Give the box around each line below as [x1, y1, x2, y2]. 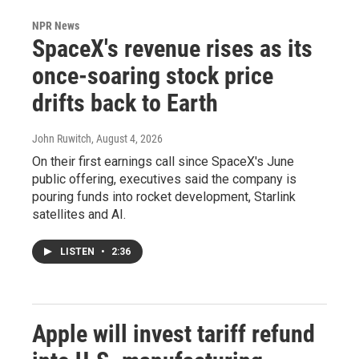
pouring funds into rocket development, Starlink [32, 188, 296, 204]
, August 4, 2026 [91, 131, 163, 145]
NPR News [32, 18, 79, 32]
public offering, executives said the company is [32, 171, 296, 187]
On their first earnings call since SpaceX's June [32, 153, 294, 169]
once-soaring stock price [32, 61, 273, 90]
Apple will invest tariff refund [32, 319, 315, 348]
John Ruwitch [32, 131, 91, 145]
